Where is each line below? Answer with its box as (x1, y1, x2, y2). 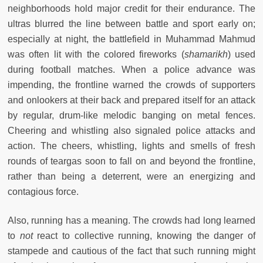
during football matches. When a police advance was (8, 64, 255, 75)
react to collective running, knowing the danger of (32, 230, 256, 241)
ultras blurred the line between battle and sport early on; (8, 18, 255, 29)
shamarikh (184, 49, 228, 59)
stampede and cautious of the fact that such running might (8, 245, 255, 256)
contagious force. (8, 186, 79, 197)
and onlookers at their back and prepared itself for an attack (8, 95, 255, 105)
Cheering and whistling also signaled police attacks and (8, 125, 255, 136)
